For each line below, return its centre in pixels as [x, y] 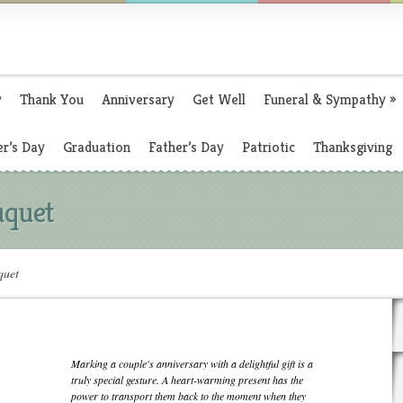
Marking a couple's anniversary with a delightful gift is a [192, 363]
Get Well [219, 99]
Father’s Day [186, 147]
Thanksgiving [353, 147]
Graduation [97, 147]
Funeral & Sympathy [325, 99]
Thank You [52, 99]
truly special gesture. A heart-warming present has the [187, 380]
